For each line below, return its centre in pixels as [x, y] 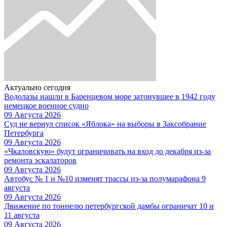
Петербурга [24, 133]
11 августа [22, 215]
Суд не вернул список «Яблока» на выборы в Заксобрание [105, 124]
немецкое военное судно [46, 105]
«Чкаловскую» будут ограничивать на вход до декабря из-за [107, 151]
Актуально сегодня [37, 87]
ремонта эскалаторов [40, 160]
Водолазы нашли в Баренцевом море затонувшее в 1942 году [110, 96]
